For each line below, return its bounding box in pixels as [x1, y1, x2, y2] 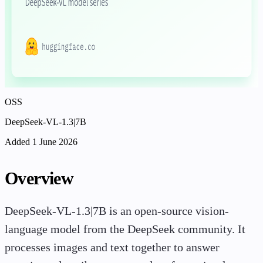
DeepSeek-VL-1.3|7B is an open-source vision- [5, 205, 229, 218]
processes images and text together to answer [5, 241, 220, 254]
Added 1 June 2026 [5, 137, 77, 147]
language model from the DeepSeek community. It [5, 223, 245, 236]
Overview [5, 168, 74, 188]
